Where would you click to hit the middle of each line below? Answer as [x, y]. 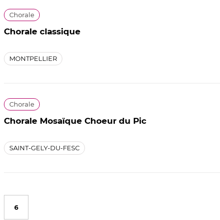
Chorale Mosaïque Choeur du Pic [75, 121]
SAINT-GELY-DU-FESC [44, 148]
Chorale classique [42, 31]
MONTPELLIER [33, 58]
